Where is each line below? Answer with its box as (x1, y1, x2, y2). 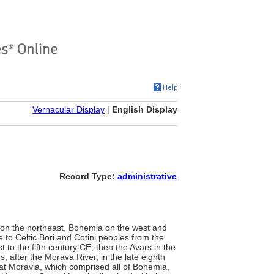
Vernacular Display (32, 105, 105, 114)
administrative (117, 171, 177, 181)
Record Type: (59, 171, 117, 181)
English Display (112, 105, 177, 114)
